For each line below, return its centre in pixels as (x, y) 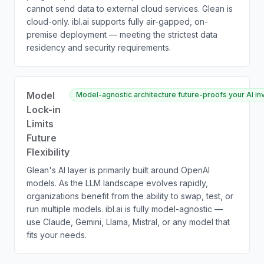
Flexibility (48, 152)
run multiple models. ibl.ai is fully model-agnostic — (125, 209)
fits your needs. (57, 235)
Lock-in (44, 110)
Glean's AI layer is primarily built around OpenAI (118, 170)
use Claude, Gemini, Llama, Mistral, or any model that (128, 222)
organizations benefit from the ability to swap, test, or (130, 196)
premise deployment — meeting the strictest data (122, 34)
